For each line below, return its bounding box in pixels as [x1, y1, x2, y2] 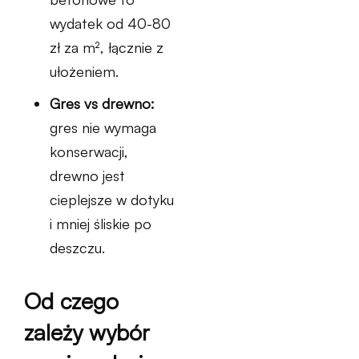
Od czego [24, 287, 119, 315]
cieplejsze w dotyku [50, 191, 174, 208]
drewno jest [50, 167, 125, 184]
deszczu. [50, 239, 105, 256]
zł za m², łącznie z [50, 38, 163, 56]
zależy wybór [24, 318, 150, 346]
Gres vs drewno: [50, 95, 155, 112]
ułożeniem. [50, 63, 119, 80]
